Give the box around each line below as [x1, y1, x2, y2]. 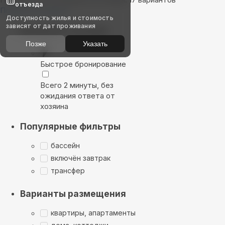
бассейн [51, 141, 80, 150]
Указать [82, 40, 107, 48]
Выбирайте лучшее [20, 25, 108, 36]
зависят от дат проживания [6, 22, 95, 30]
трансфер [51, 166, 85, 175]
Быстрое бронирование [40, 59, 126, 69]
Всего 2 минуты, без [40, 80, 114, 90]
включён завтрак [51, 154, 110, 163]
